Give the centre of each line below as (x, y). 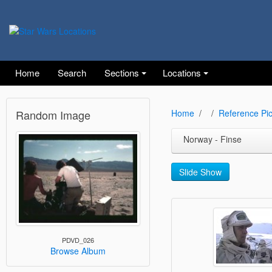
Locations (182, 73)
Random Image (53, 115)
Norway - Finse (212, 139)
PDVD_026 (78, 240)
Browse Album (78, 251)
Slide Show (200, 172)
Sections (122, 73)
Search (72, 73)
